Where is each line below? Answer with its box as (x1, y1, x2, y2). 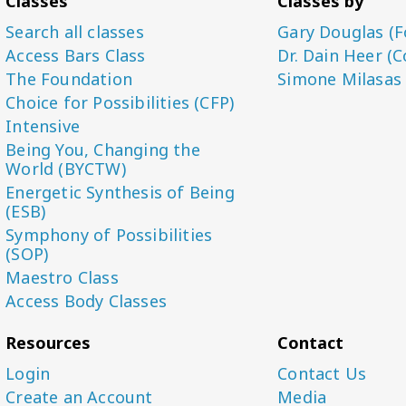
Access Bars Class (5, 44, 146, 66)
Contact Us (277, 362, 367, 384)
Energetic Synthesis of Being (5, 181, 235, 203)
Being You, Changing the (5, 139, 200, 160)
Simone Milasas (277, 68, 401, 90)
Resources (5, 332, 92, 353)
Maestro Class (5, 266, 119, 288)
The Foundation (5, 68, 133, 90)
